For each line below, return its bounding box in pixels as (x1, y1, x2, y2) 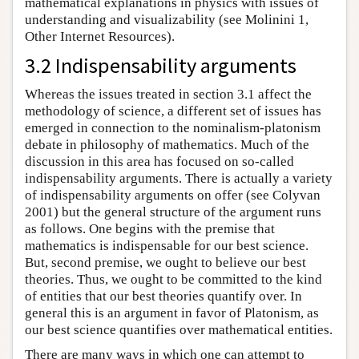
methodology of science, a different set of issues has (25, 103, 321, 119)
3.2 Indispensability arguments (25, 51, 296, 79)
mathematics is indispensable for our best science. (25, 237, 309, 253)
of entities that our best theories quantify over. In (25, 288, 302, 304)
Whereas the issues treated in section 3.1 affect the (25, 86, 312, 102)
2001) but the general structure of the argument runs (25, 204, 321, 220)
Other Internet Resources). (25, 28, 175, 44)
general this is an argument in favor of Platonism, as (25, 305, 319, 321)
